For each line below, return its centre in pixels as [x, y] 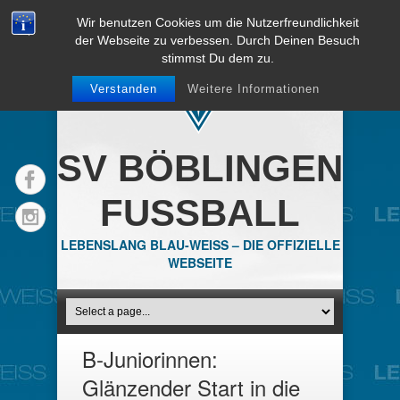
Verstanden [123, 89]
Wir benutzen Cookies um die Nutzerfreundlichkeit [217, 22]
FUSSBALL [200, 213]
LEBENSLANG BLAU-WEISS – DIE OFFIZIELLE [200, 245]
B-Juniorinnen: [150, 358]
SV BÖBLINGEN [200, 168]
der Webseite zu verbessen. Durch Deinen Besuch [218, 40]
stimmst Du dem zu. [217, 58]
